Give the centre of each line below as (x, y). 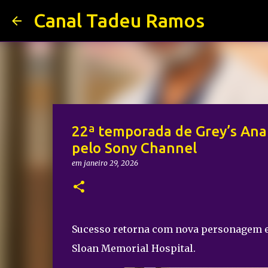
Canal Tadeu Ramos (119, 20)
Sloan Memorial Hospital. (133, 248)
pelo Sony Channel (134, 148)
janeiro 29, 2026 (111, 163)
